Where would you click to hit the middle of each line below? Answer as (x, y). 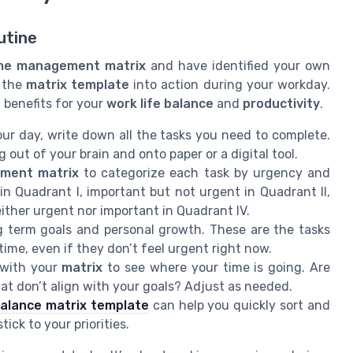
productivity (281, 103)
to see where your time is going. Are (217, 267)
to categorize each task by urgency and (205, 173)
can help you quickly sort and (240, 305)
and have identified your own (238, 65)
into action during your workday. (230, 84)
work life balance (160, 103)
